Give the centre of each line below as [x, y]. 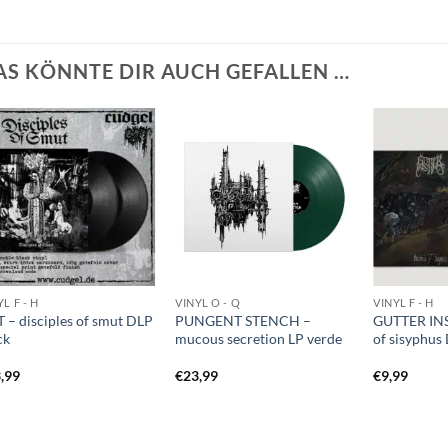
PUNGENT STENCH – [243, 320]
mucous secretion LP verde [259, 338]
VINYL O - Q [208, 303]
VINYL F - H [403, 303]
